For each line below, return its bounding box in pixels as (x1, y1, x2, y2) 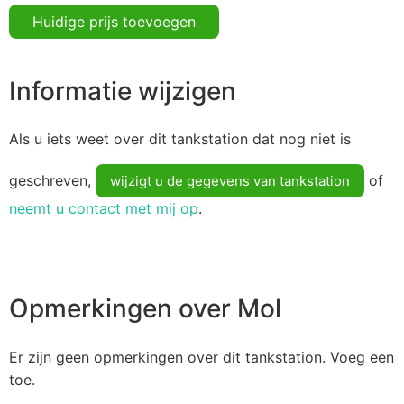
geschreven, (9, 171, 96, 190)
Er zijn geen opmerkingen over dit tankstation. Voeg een (9, 347, 394, 366)
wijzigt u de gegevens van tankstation (110, 172, 350, 190)
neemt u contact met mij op (9, 199, 198, 218)
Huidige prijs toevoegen (32, 12, 196, 31)
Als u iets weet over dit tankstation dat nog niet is (9, 130, 351, 149)
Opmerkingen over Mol (9, 293, 281, 325)
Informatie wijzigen (9, 75, 236, 106)
